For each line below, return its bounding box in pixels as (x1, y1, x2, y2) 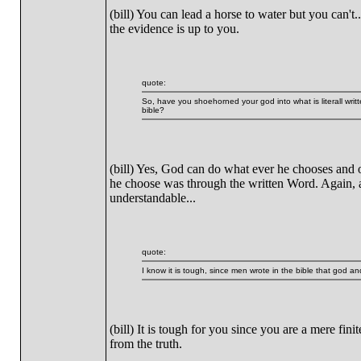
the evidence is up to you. (109, 22, 239, 35)
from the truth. (109, 337, 182, 351)
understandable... (109, 191, 196, 205)
